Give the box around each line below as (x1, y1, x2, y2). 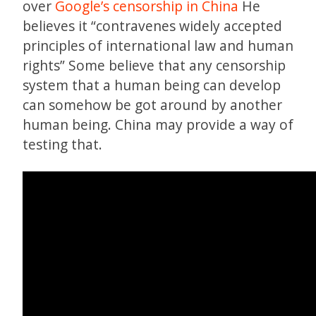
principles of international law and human (23, 35, 293, 55)
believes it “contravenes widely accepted (23, 16, 282, 35)
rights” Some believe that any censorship (23, 55, 286, 75)
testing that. (23, 134, 102, 154)
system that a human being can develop (23, 75, 281, 95)
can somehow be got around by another (23, 95, 282, 114)
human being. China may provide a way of (23, 114, 293, 134)
